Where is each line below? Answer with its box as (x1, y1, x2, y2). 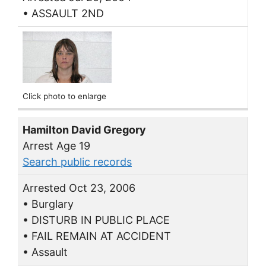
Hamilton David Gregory (23, 123, 146, 136)
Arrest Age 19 (23, 139, 90, 152)
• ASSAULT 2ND (23, 7, 104, 20)
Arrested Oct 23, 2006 (23, 181, 135, 194)
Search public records (23, 155, 132, 168)
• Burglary (23, 197, 74, 210)
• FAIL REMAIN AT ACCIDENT (23, 229, 171, 242)
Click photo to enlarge (23, 91, 106, 102)
